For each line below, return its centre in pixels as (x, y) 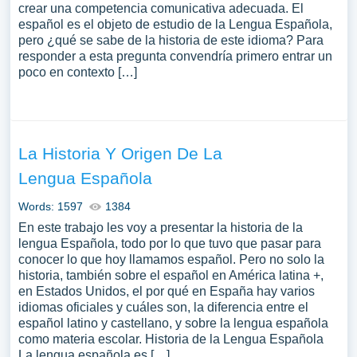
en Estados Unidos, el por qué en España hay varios (166, 291)
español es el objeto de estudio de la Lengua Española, (175, 24)
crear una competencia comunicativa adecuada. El (161, 8)
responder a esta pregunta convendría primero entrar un (175, 56)
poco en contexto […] (77, 72)
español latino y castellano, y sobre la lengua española (173, 323)
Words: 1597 (50, 206)
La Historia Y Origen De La (120, 153)
